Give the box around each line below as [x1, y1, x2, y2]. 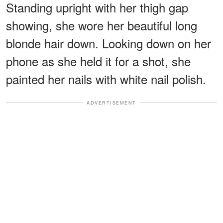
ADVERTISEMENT [87, 99, 136, 106]
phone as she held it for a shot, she [6, 52, 191, 70]
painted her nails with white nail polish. [6, 70, 206, 88]
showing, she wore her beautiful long [6, 16, 197, 34]
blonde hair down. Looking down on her [6, 34, 211, 52]
